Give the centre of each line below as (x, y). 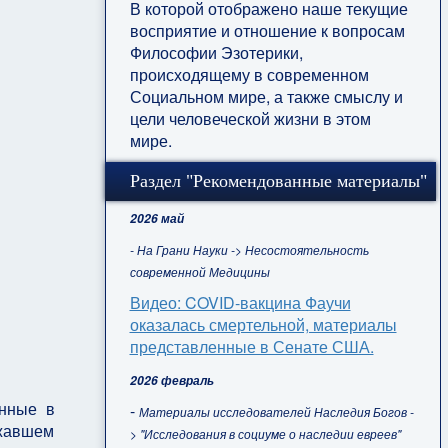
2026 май (156, 218)
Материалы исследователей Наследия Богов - (276, 411)
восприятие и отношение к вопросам (267, 30)
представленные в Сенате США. (251, 346)
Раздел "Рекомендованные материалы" (278, 180)
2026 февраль (171, 380)
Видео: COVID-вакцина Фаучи (240, 302)
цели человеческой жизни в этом (250, 118)
